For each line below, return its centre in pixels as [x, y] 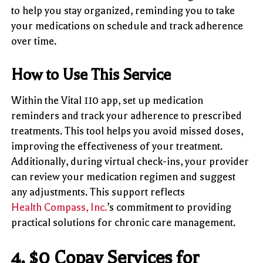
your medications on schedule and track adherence [127, 26]
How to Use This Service [91, 75]
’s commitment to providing [169, 207]
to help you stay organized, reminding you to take [123, 10]
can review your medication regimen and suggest [124, 176]
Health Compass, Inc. [59, 207]
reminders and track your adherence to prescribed [127, 115]
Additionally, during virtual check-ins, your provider [130, 161]
